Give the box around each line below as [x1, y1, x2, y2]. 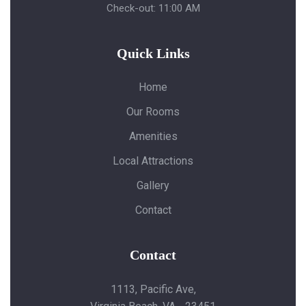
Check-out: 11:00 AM [106, 2, 200, 14]
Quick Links [116, 46, 190, 61]
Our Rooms [126, 105, 180, 118]
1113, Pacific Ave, [110, 283, 196, 296]
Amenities [128, 130, 178, 143]
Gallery [137, 179, 169, 192]
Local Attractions [113, 154, 193, 167]
